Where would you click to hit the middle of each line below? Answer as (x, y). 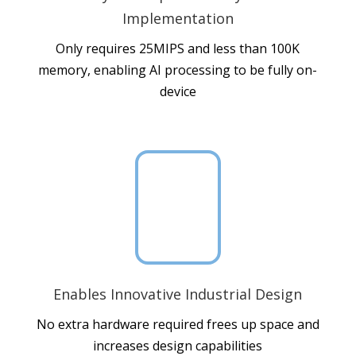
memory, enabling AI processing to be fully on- (178, 70)
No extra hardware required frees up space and (178, 324)
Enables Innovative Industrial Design (178, 294)
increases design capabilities (178, 345)
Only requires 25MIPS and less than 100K (178, 48)
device (178, 91)
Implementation (178, 18)
